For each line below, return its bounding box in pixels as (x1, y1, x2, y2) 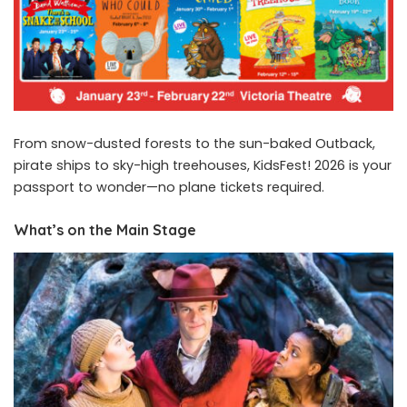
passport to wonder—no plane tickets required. (14, 178, 324, 197)
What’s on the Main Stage (14, 221, 196, 240)
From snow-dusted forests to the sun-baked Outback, (14, 134, 375, 154)
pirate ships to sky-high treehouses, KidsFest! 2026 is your (14, 156, 392, 175)
